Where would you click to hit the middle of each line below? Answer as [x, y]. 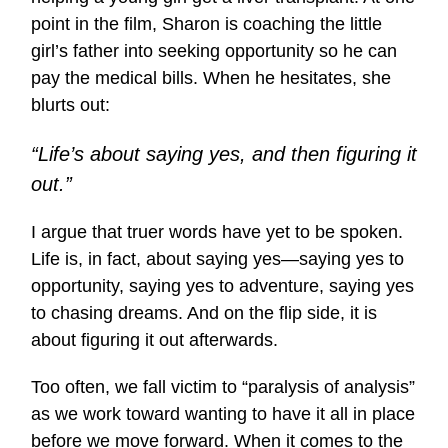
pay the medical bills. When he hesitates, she [211, 78]
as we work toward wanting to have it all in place [223, 414]
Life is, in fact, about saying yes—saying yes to [217, 259]
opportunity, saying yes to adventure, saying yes [222, 286]
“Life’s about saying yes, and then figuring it [224, 154]
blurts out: [70, 105]
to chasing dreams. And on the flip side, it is [204, 313]
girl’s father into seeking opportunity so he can [214, 51]
